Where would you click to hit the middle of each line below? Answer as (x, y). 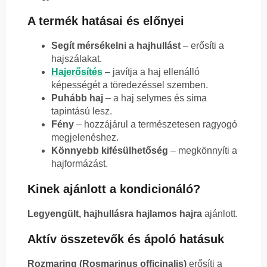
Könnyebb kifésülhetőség (110, 151)
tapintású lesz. (82, 111)
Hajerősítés (77, 72)
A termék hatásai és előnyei (106, 21)
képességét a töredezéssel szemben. (130, 85)
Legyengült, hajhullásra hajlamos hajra (115, 214)
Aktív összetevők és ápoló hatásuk (126, 239)
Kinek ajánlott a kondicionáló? (114, 189)
